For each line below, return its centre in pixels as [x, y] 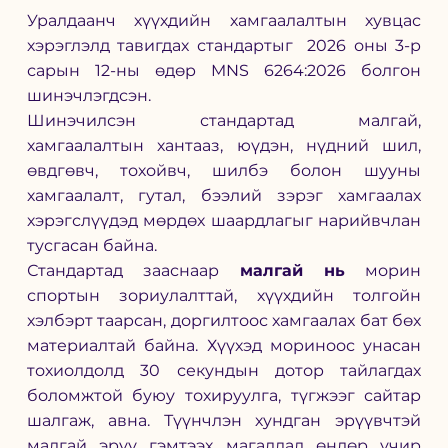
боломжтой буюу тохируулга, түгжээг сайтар [224, 396]
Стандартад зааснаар [133, 271]
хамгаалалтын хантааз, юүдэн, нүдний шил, [224, 146]
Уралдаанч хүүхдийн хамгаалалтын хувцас [224, 21]
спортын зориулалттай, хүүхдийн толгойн [224, 296]
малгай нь [292, 271]
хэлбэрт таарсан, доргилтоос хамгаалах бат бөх [224, 321]
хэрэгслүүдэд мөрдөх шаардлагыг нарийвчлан [224, 221]
